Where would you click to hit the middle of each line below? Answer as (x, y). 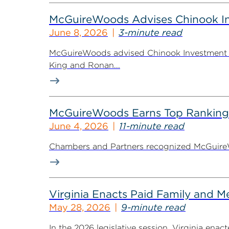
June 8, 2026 (78, 32)
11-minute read (152, 126)
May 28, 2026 (80, 207)
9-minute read (153, 207)
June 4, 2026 (79, 126)
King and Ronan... (85, 65)
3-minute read (151, 32)
